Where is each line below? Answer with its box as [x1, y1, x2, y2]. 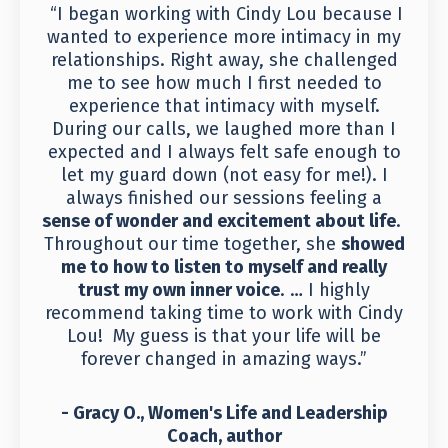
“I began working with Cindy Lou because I [50, 3, 403, 26]
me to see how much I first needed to [66, 72, 382, 95]
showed [340, 233, 405, 256]
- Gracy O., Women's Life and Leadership [60, 402, 388, 425]
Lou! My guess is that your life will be [67, 325, 381, 348]
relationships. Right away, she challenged [50, 49, 398, 72]
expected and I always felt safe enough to [47, 141, 401, 164]
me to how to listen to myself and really [61, 256, 387, 279]
